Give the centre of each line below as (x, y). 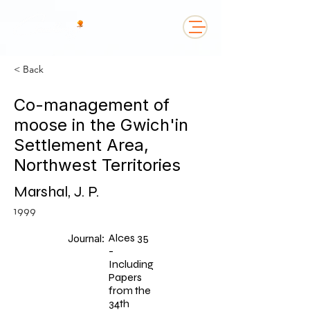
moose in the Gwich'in (101, 125)
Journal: (86, 238)
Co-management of (92, 105)
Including (131, 264)
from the (130, 290)
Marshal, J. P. (56, 192)
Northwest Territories (97, 165)
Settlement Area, (81, 145)
